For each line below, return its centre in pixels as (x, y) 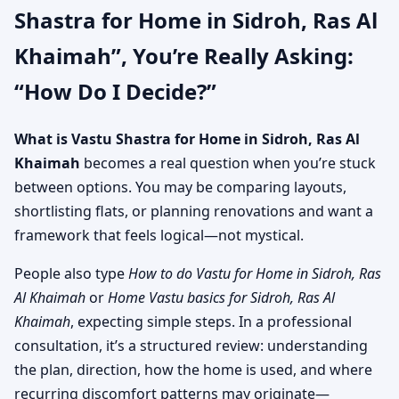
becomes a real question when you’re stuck (228, 163)
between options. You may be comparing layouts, (180, 187)
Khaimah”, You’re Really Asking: (184, 55)
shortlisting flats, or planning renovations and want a (194, 211)
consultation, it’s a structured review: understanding (191, 345)
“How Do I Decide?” (115, 91)
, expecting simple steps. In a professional (211, 321)
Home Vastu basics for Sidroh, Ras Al (221, 297)
